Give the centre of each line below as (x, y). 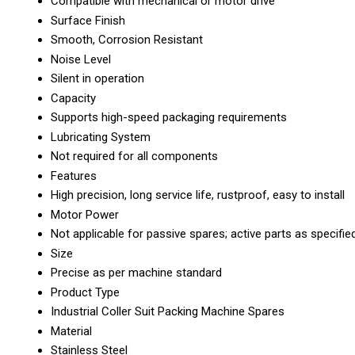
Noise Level (81, 59)
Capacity (73, 98)
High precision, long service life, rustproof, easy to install (198, 195)
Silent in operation (97, 78)
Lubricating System (101, 137)
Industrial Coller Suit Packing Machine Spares (168, 311)
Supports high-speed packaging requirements (169, 117)
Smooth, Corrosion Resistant (127, 39)
